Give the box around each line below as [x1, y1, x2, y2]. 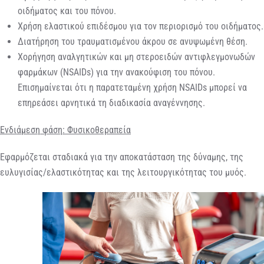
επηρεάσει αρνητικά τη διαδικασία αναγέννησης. [18, 97, 205, 109]
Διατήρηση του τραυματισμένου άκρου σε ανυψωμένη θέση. [18, 36, 247, 48]
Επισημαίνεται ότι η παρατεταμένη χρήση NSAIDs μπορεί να [18, 82, 247, 94]
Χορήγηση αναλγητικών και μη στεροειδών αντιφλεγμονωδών [18, 51, 255, 63]
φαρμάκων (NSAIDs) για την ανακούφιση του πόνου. [18, 67, 215, 78]
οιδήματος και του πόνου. [18, 5, 116, 17]
